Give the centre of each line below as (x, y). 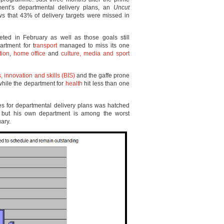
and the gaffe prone (102, 75)
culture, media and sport (95, 53)
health (74, 83)
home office (29, 53)
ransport (45, 45)
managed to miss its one (93, 45)
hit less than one (106, 83)
